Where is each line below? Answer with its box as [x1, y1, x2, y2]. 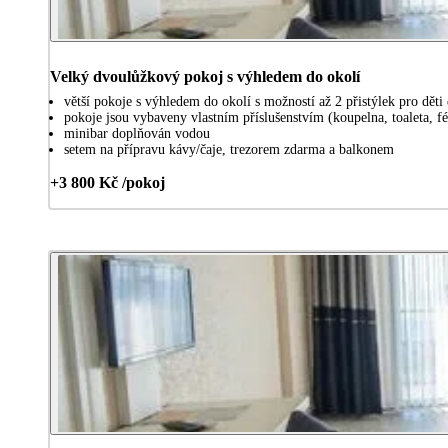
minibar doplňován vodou [64, 125, 210, 141]
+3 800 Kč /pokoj [50, 173, 165, 191]
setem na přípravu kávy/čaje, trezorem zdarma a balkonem [64, 141, 394, 157]
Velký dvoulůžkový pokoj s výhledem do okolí [50, 67, 360, 85]
